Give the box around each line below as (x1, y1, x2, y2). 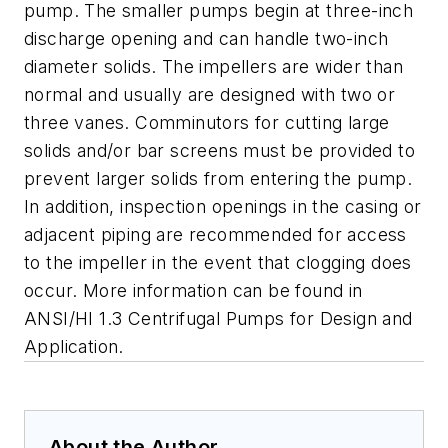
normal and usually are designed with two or (24, 84, 396, 106)
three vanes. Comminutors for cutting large (24, 112, 390, 134)
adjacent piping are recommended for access (24, 224, 407, 246)
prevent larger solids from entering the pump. (24, 168, 412, 190)
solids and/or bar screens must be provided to (24, 140, 415, 162)
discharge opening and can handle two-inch (24, 28, 389, 50)
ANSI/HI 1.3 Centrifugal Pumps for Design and (24, 308, 413, 330)
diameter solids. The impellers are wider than (24, 56, 403, 78)
